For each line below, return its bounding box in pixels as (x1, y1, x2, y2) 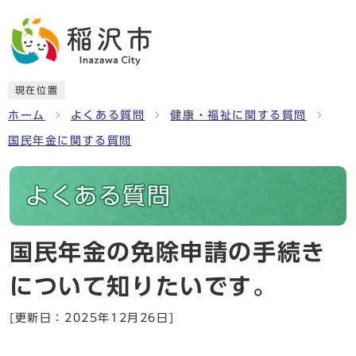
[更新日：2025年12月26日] (10, 312, 175, 323)
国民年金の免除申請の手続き (10, 241, 326, 263)
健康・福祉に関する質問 (170, 110, 308, 121)
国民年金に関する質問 (8, 135, 132, 146)
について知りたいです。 (10, 275, 277, 297)
